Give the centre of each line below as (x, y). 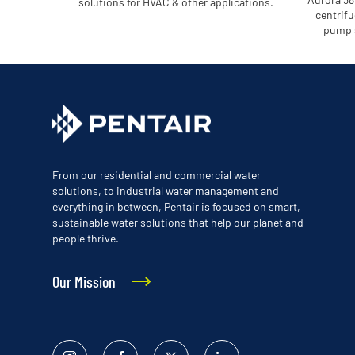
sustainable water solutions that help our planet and (178, 223)
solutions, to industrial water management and (166, 191)
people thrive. (86, 239)
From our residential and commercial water (157, 175)
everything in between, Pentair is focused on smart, (176, 207)
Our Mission (84, 282)
